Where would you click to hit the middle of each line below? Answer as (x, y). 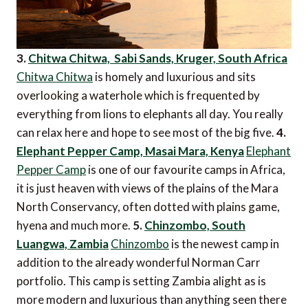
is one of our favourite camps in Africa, (186, 169)
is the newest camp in (224, 243)
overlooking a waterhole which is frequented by (138, 95)
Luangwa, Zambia (63, 243)
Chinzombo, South (195, 225)
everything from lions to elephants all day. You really (150, 113)
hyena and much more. (75, 225)
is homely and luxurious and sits (174, 76)
